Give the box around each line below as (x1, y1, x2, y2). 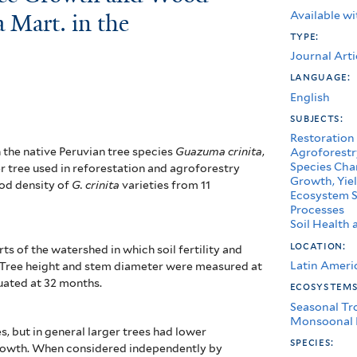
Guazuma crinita (175, 144, 263, 158)
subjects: (289, 111, 347, 124)
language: (289, 70, 354, 84)
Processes (289, 202, 344, 217)
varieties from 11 (122, 178, 211, 191)
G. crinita (72, 178, 123, 191)
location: (289, 238, 349, 252)
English (289, 89, 330, 104)
